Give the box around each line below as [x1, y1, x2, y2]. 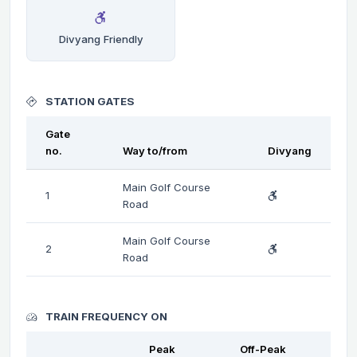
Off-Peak [240, 342, 286, 355]
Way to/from [123, 143, 187, 157]
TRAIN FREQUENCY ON [43, 309, 167, 323]
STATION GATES [43, 94, 135, 108]
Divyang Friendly [58, 32, 143, 45]
